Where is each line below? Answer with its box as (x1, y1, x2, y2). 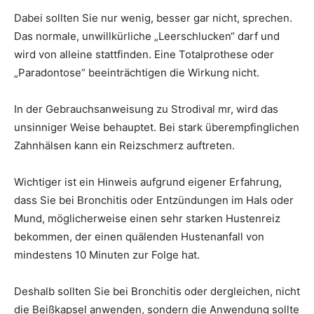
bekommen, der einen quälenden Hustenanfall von (14, 230, 264, 243)
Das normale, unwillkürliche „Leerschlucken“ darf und (14, 29, 280, 43)
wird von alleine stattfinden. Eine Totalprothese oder (14, 48, 274, 61)
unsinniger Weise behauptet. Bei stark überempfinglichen (14, 121, 299, 134)
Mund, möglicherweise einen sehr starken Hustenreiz (14, 212, 280, 225)
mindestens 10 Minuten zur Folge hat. (14, 248, 200, 261)
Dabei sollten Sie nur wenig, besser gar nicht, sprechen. (14, 11, 292, 25)
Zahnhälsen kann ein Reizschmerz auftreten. (14, 139, 235, 152)
